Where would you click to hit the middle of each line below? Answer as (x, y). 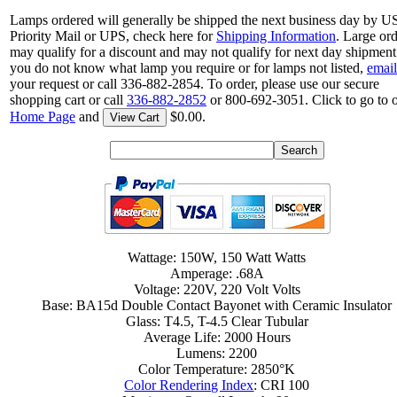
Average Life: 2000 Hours (217, 338)
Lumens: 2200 (217, 354)
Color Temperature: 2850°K (217, 370)
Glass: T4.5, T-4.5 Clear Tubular (217, 322)
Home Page (43, 117)
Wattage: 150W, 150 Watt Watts (217, 258)
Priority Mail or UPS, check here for (113, 36)
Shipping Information (276, 36)
